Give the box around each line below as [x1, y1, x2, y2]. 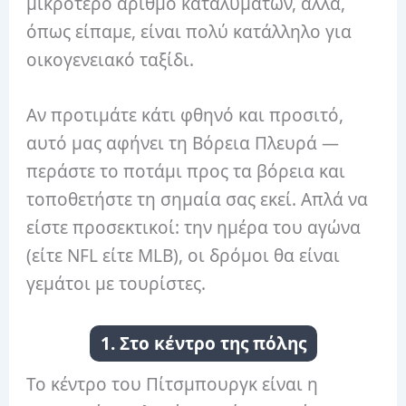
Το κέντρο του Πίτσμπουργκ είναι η [26, 372, 319, 397]
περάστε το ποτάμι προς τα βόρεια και [26, 159, 346, 184]
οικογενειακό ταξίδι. [26, 47, 195, 72]
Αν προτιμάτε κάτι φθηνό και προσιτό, [26, 103, 344, 128]
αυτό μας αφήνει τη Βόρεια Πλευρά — [26, 131, 340, 156]
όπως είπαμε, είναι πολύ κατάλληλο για [26, 19, 353, 43]
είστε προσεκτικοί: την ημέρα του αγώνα [26, 216, 362, 240]
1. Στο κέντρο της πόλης [100, 332, 306, 356]
